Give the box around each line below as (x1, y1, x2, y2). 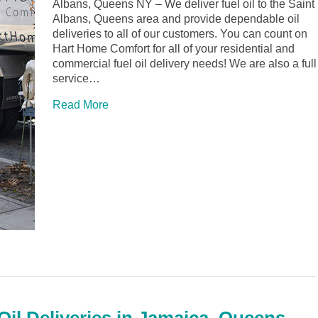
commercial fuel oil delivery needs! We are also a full (53, 57, 317, 70)
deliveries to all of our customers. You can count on (53, 28, 307, 40)
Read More (53, 99, 109, 111)
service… (53, 72, 100, 85)
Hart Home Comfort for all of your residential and (53, 43, 295, 55)
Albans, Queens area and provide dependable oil (53, 13, 300, 26)
